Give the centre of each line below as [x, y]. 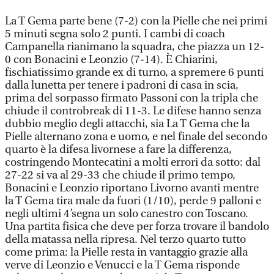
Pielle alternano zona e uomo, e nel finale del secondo [136, 137]
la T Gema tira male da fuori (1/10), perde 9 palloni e [133, 201]
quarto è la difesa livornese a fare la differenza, [118, 150]
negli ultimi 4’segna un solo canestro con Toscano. [127, 214]
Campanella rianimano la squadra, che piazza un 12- [135, 47]
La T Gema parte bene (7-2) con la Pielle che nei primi [136, 21]
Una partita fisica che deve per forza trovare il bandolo [137, 227]
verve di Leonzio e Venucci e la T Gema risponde [122, 265]
